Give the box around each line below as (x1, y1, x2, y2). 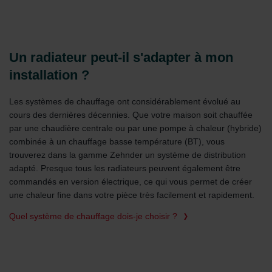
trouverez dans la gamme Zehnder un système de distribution (9, 149, 246, 160)
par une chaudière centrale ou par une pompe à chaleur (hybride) (9, 123, 262, 133)
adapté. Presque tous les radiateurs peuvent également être (9, 163, 240, 173)
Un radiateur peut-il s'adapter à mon (9, 50, 233, 66)
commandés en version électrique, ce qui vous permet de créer (9, 176, 252, 186)
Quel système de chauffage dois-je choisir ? (9, 211, 177, 221)
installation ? (9, 67, 89, 83)
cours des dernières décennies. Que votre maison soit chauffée (9, 109, 253, 120)
